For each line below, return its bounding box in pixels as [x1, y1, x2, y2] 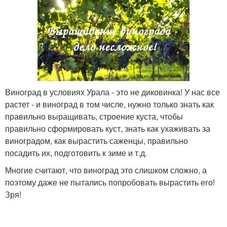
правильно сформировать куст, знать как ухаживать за [5, 122, 210, 134]
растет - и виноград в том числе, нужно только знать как [5, 98, 214, 110]
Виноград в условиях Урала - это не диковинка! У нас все [5, 86, 220, 98]
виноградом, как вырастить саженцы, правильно [5, 134, 188, 146]
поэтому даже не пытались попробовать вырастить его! [5, 176, 215, 188]
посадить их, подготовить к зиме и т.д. [5, 146, 147, 159]
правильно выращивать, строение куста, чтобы [5, 110, 183, 122]
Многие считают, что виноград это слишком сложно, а [5, 164, 207, 176]
